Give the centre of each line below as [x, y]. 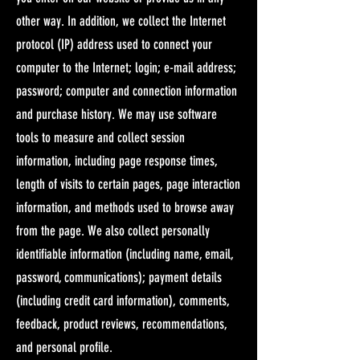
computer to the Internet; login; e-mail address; [126, 67]
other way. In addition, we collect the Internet [121, 20]
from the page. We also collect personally [113, 230]
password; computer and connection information [127, 90]
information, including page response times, [117, 160]
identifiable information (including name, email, [125, 254]
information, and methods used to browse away [125, 207]
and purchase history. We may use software [117, 114]
